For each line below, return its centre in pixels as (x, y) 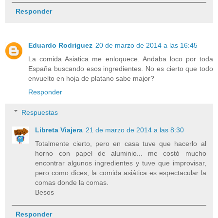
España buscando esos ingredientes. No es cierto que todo (121, 68)
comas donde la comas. (72, 182)
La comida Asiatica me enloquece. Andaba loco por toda (121, 59)
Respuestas (40, 112)
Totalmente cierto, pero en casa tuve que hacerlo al (121, 143)
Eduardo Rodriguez (60, 45)
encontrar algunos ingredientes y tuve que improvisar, (121, 163)
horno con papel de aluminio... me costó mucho (121, 153)
